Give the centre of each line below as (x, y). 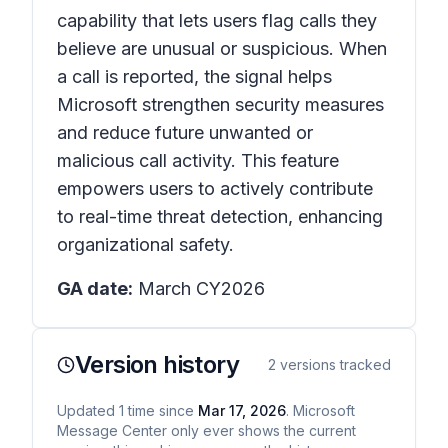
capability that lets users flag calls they (217, 20)
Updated (88, 410)
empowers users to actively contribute (215, 188)
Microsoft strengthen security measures (220, 104)
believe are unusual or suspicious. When (222, 48)
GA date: (95, 288)
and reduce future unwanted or (185, 132)
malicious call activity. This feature (198, 160)
